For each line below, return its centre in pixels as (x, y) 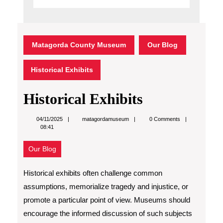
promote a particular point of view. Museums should (107, 200)
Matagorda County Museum (79, 45)
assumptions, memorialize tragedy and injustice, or (106, 186)
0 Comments (164, 119)
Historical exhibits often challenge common (93, 173)
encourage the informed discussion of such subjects (108, 213)
